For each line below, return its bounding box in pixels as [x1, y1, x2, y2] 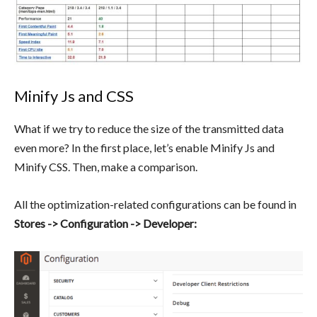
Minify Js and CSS [14, 86, 134, 106]
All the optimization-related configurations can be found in [14, 197, 296, 212]
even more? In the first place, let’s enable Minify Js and [14, 141, 275, 155]
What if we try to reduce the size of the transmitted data [14, 122, 284, 136]
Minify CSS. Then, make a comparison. [14, 160, 208, 174]
